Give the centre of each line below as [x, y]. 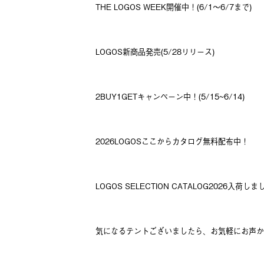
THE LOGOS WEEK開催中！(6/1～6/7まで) [174, 7]
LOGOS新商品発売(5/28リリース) [155, 52]
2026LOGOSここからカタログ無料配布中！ [172, 141]
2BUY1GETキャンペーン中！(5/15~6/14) [170, 96]
